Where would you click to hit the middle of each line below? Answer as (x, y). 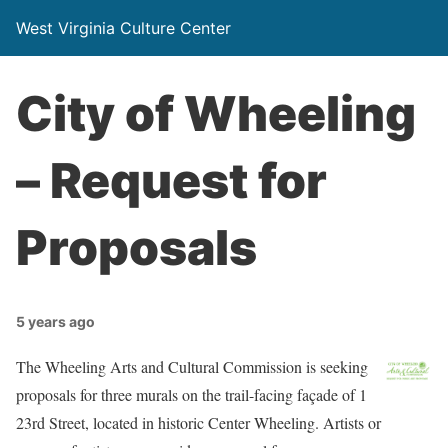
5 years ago (55, 321)
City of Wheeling (216, 113)
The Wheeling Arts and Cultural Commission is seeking (192, 366)
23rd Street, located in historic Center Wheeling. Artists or (198, 422)
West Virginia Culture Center (123, 28)
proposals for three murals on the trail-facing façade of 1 (191, 394)
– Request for (171, 180)
